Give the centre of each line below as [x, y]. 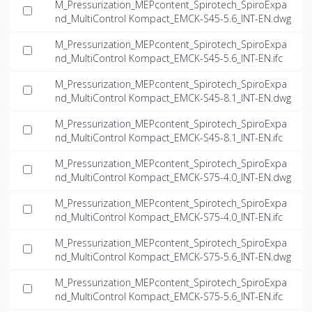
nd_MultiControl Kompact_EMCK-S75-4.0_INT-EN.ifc [169, 217]
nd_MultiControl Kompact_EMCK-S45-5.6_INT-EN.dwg [173, 19]
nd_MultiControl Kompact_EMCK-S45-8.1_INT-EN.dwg [173, 98]
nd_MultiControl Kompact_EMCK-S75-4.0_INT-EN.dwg [173, 178]
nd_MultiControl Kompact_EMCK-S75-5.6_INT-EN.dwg [173, 257]
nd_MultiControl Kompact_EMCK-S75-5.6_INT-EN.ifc [169, 297]
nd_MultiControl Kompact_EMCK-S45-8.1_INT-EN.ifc [169, 138]
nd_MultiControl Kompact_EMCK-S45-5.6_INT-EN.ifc [169, 58]
